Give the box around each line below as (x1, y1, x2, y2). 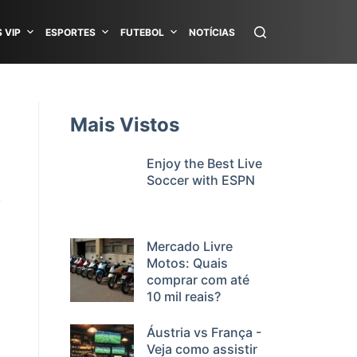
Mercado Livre (147, 238, 233, 254)
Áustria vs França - (147, 324, 261, 340)
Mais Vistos (70, 113, 179, 136)
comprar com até (147, 272, 249, 288)
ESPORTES (45, 25, 96, 38)
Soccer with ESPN (147, 172, 255, 188)
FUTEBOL (120, 25, 164, 38)
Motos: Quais (147, 255, 228, 271)
